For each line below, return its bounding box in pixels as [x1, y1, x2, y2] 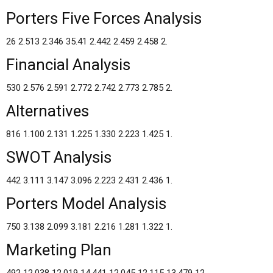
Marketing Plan [6, 241, 112, 259]
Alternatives [6, 102, 89, 120]
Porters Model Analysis [6, 194, 166, 213]
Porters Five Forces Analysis [6, 9, 202, 27]
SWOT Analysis [6, 148, 112, 166]
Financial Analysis [6, 55, 130, 74]
